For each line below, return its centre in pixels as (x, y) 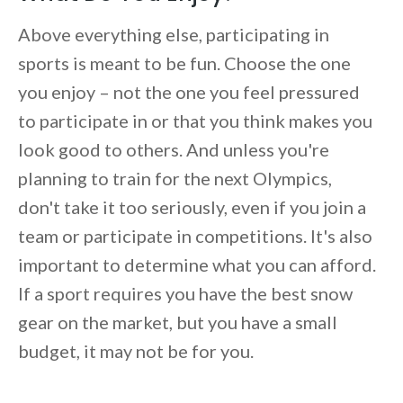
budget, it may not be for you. (138, 351)
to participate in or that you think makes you (195, 121)
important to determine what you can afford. (197, 265)
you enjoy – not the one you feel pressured (189, 92)
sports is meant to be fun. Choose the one (184, 63)
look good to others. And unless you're (174, 150)
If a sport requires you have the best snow (185, 294)
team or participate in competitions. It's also (195, 236)
